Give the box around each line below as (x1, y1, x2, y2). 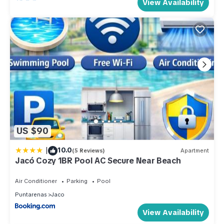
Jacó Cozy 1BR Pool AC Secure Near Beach (15, 155, 181, 166)
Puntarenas (15, 190, 46, 198)
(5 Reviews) (72, 147, 105, 154)
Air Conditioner (15, 177, 57, 184)
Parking (66, 177, 87, 184)
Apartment (180, 147, 209, 154)
